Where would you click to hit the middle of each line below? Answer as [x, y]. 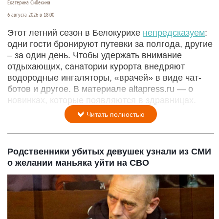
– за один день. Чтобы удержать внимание [95, 55]
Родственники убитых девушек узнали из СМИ [109, 151]
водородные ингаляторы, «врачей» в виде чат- [104, 77]
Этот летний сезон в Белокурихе [75, 33]
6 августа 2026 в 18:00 [31, 14]
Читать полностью [115, 114]
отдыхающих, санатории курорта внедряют [96, 66]
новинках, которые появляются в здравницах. [102, 100]
